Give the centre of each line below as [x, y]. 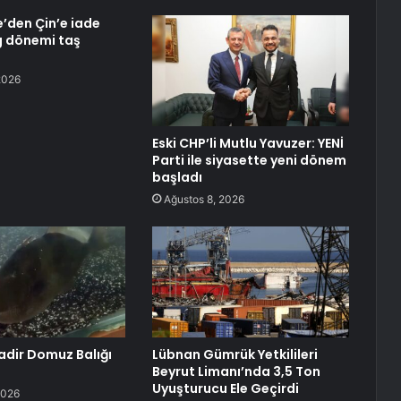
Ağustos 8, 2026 [204, 200]
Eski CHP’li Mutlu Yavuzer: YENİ [247, 144]
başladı [177, 178]
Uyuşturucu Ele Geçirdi [225, 389]
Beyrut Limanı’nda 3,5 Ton [236, 372]
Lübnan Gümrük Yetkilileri [235, 355]
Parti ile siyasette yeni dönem [249, 161]
